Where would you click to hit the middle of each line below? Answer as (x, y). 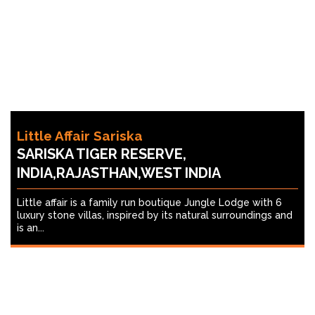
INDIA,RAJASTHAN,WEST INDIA (119, 173)
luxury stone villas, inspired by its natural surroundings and (155, 215)
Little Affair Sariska (80, 135)
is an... (31, 227)
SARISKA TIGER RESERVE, (102, 154)
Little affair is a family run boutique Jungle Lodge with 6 (149, 202)
